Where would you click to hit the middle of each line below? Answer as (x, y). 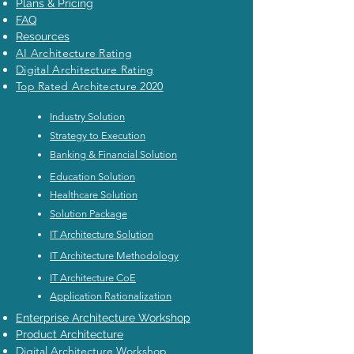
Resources (43, 37)
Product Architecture (70, 335)
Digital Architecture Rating (85, 70)
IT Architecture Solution (102, 235)
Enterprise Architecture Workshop (103, 318)
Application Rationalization (111, 296)
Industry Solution (87, 117)
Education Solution (92, 177)
